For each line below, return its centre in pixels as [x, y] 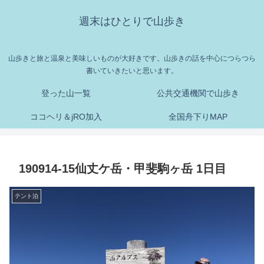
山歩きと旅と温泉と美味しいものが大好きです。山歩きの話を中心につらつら [132, 59]
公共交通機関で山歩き [198, 93]
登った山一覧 [66, 93]
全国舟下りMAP [198, 117]
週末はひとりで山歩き [132, 21]
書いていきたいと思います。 [132, 71]
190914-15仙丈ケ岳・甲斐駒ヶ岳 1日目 [123, 169]
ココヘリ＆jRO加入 [66, 117]
